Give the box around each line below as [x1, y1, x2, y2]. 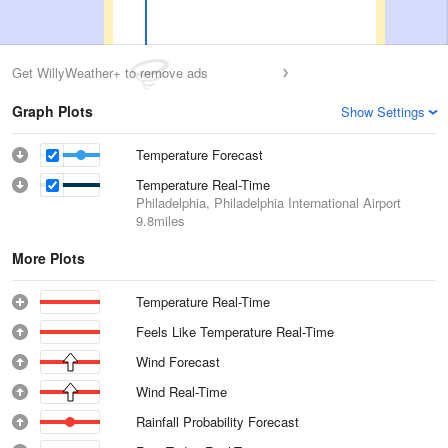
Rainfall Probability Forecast [136, 412, 299, 431]
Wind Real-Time [136, 382, 228, 401]
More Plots [12, 248, 85, 268]
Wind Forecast [136, 352, 220, 371]
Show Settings [341, 102, 425, 121]
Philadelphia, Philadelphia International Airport [136, 193, 401, 212]
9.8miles [136, 211, 185, 230]
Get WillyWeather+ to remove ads [12, 63, 208, 82]
